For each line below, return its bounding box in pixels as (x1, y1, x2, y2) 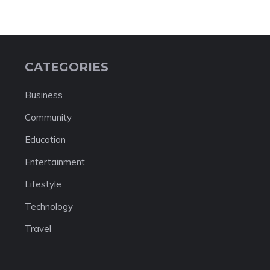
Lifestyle (24, 178, 61, 190)
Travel (24, 223, 51, 234)
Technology (24, 201, 73, 212)
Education (24, 134, 66, 145)
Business (24, 89, 63, 101)
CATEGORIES (24, 60, 108, 74)
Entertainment (24, 156, 85, 168)
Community (24, 111, 72, 123)
